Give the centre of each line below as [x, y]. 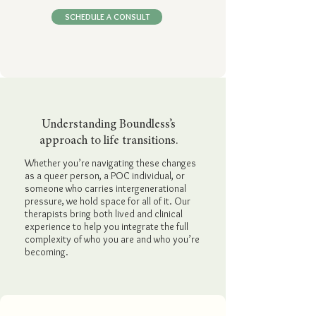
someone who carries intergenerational [105, 188]
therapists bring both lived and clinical [104, 214]
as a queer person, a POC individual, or [105, 176]
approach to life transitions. [109, 141]
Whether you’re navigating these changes [110, 163]
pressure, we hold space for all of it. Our [108, 201]
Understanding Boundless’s [109, 125]
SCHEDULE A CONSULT [107, 17]
